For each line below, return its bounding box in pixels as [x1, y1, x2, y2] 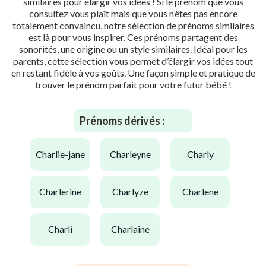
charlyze [118, 186, 148, 198]
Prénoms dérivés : [80, 113, 164, 127]
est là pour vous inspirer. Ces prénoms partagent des [28, 31, 238, 43]
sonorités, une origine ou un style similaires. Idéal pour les [18, 43, 248, 55]
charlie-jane [42, 148, 85, 160]
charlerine [45, 186, 81, 198]
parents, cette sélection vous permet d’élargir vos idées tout [13, 55, 253, 66]
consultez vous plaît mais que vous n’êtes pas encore [28, 7, 237, 19]
